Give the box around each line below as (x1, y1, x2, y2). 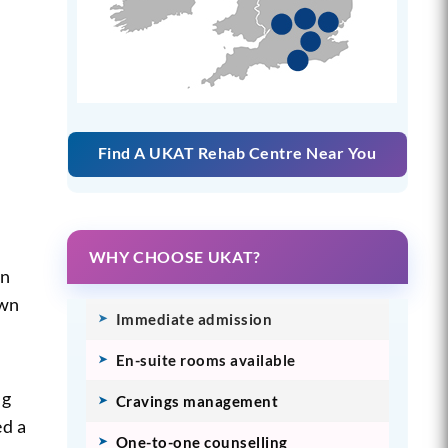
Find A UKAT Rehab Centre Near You (97, 142, 377, 162)
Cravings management (115, 391, 279, 410)
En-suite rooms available (115, 350, 296, 369)
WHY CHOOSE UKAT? (88, 246, 261, 266)
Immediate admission (115, 309, 273, 328)
